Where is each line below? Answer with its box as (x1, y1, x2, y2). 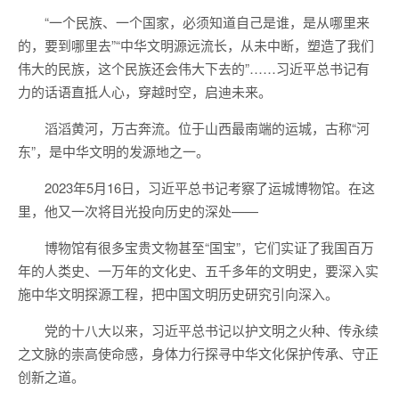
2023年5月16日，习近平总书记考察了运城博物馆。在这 (45, 178, 375, 197)
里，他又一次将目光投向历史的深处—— (18, 201, 258, 220)
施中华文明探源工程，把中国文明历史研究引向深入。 (18, 284, 338, 303)
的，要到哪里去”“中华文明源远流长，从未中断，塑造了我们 (18, 36, 374, 54)
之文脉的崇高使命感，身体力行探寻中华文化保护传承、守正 (18, 344, 379, 362)
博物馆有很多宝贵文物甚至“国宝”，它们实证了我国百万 (45, 238, 374, 256)
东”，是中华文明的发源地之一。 (18, 142, 209, 160)
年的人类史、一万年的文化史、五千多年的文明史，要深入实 (18, 261, 379, 280)
